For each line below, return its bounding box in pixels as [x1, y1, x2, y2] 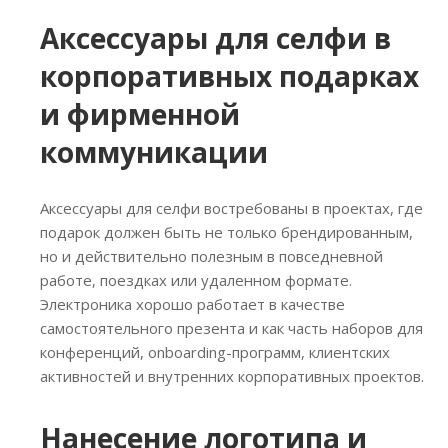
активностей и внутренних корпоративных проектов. [40, 365, 424, 386]
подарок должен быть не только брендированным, [40, 221, 413, 242]
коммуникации [40, 133, 268, 171]
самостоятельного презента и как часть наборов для [40, 317, 423, 338]
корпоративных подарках [40, 57, 419, 95]
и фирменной [40, 95, 240, 133]
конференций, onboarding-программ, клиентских [40, 341, 390, 362]
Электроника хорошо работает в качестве [40, 293, 345, 314]
